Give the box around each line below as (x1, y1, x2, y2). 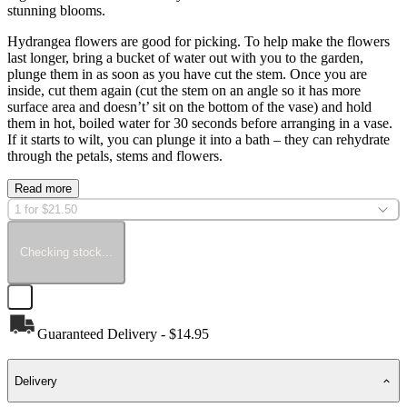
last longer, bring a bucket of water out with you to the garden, (7, 49, 363, 65)
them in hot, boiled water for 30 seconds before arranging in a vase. (7, 114, 392, 131)
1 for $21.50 (15, 202, 77, 216)
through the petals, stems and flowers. (7, 147, 223, 164)
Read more (15, 181, 72, 195)
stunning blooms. (7, 2, 105, 18)
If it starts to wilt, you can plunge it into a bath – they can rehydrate (7, 131, 390, 147)
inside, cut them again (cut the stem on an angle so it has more (7, 82, 361, 98)
